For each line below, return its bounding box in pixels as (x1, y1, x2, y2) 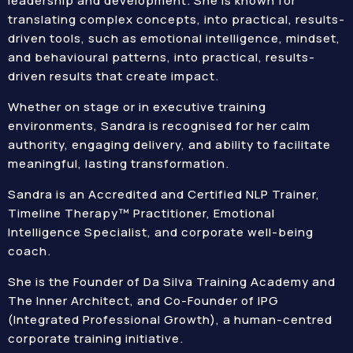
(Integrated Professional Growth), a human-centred (8, 311, 333, 328)
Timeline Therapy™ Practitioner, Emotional (8, 205, 275, 221)
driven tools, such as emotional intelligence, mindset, (8, 30, 340, 46)
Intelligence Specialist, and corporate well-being (8, 224, 314, 240)
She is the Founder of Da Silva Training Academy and (8, 273, 336, 290)
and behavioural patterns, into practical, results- (8, 49, 315, 65)
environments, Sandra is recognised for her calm (8, 117, 310, 134)
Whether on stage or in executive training (8, 98, 266, 115)
